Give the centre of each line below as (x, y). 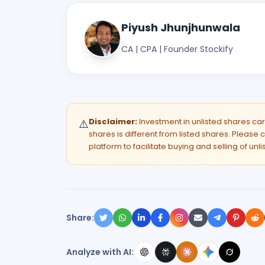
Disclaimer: (113, 122)
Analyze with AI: (100, 252)
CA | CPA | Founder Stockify (177, 49)
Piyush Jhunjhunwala (181, 28)
